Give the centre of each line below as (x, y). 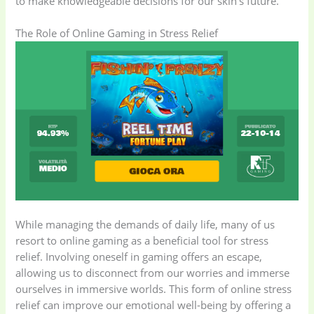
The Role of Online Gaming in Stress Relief (117, 33)
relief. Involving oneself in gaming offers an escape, (139, 257)
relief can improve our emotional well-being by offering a (153, 305)
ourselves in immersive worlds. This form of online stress (154, 289)
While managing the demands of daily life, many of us (145, 225)
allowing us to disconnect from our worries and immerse (153, 273)
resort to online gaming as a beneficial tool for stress (142, 241)
